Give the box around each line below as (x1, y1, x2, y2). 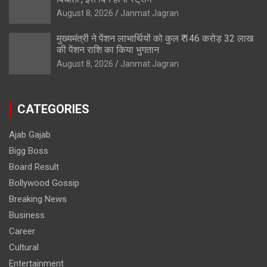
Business (9, 209, 45, 221)
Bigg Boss (9, 145, 48, 156)
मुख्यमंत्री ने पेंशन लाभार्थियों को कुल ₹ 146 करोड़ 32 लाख (57, 32, 253, 44)
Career (9, 225, 35, 237)
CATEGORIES (17, 101, 89, 116)
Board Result (9, 161, 59, 172)
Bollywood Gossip (9, 177, 79, 188)
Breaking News (9, 193, 67, 204)
